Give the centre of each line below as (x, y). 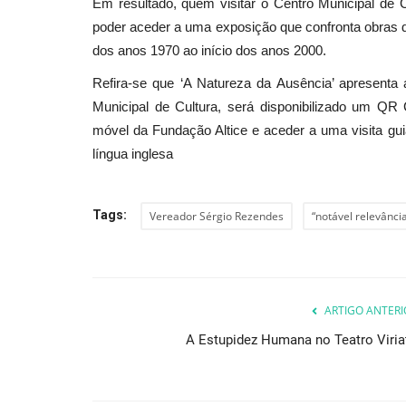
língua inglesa (133, 153)
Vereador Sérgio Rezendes (217, 216)
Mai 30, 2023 (256, 324)
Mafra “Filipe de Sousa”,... (252, 292)
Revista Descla (183, 324)
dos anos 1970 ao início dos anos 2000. (209, 50)
